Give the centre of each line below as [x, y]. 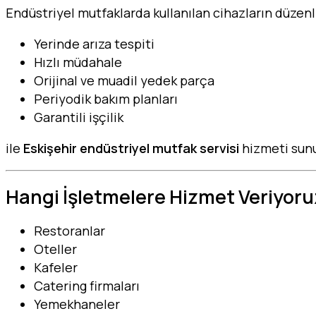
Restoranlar [69, 231]
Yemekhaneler [77, 304]
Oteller [55, 249]
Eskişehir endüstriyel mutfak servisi [131, 148]
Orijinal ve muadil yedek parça [124, 81]
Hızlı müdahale [78, 62]
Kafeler [56, 268]
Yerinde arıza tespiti [94, 44]
